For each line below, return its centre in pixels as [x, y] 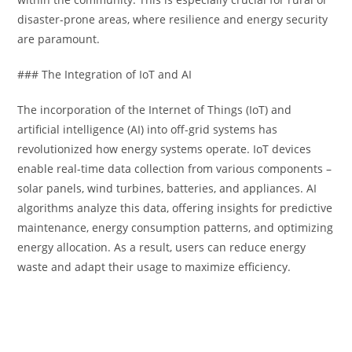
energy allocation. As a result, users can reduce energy [162, 247]
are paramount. [59, 39]
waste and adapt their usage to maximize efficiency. [154, 267]
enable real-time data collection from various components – [175, 169]
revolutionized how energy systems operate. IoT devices [165, 149]
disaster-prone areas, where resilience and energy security [173, 19]
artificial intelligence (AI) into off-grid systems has [148, 129]
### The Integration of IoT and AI [105, 74]
